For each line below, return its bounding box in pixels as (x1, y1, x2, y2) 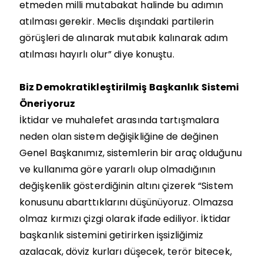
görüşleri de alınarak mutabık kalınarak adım (19, 31, 228, 45)
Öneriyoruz (19, 96, 75, 110)
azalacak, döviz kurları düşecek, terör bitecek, (19, 244, 232, 258)
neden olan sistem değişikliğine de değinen (19, 129, 219, 143)
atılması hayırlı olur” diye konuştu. (19, 47, 174, 61)
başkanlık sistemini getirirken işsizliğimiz (19, 228, 204, 242)
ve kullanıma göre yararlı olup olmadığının (19, 162, 216, 176)
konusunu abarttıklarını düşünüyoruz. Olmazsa (19, 195, 234, 209)
